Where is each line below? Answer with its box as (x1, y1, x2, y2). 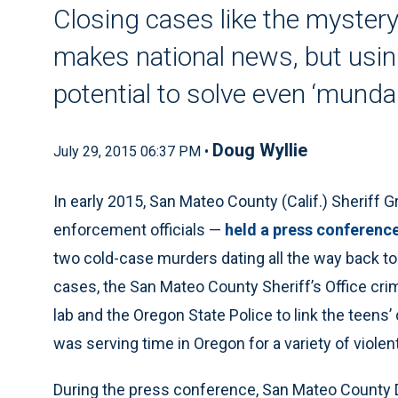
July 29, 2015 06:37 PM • (53, 143, 212, 160)
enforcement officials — (53, 220, 225, 239)
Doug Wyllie (212, 139, 307, 161)
